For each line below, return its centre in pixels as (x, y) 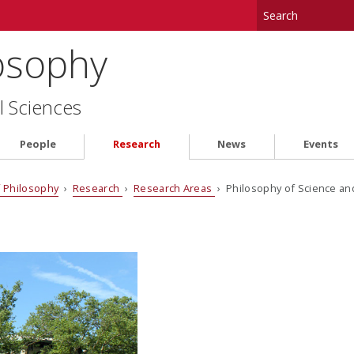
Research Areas (174, 188)
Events (320, 144)
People (38, 144)
